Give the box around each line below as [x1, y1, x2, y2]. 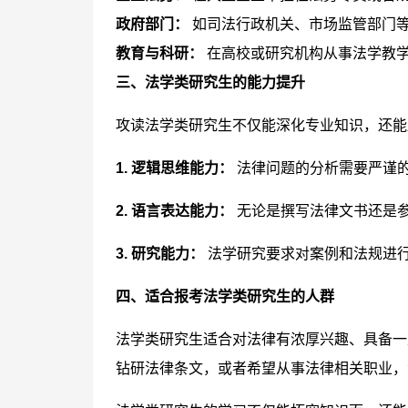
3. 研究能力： [116, 246, 204, 261]
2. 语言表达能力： [116, 203, 233, 219]
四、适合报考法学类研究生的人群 [116, 289, 334, 304]
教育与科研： [116, 46, 203, 61]
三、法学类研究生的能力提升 [116, 75, 305, 90]
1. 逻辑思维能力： [116, 160, 233, 176]
